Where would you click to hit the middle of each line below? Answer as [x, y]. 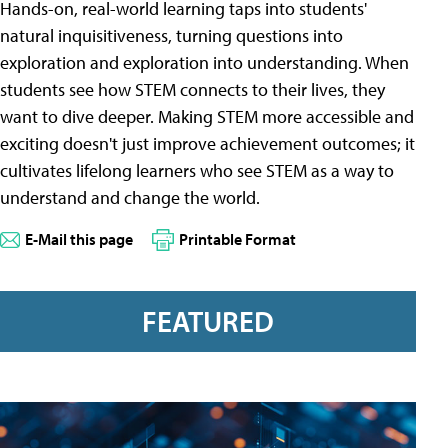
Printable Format [237, 239]
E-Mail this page [79, 239]
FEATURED [208, 320]
